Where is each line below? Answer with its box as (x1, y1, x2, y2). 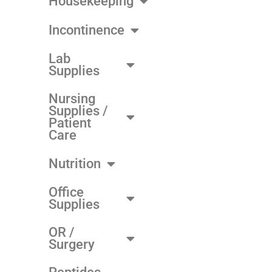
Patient (49, 115, 91, 131)
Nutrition (49, 155, 101, 171)
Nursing (49, 90, 95, 106)
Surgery (49, 236, 95, 252)
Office (49, 184, 84, 200)
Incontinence (49, 22, 124, 38)
